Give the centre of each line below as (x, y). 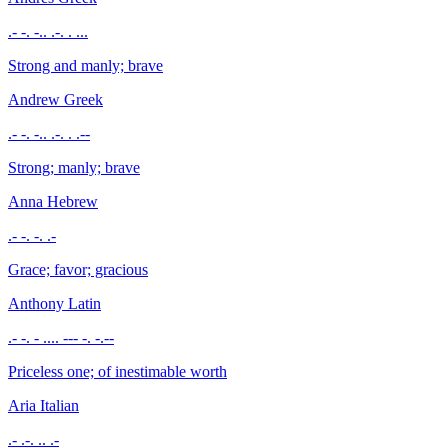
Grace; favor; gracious (78, 269)
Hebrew (72, 201)
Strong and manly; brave (85, 65)
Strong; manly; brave (74, 167)
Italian (59, 405)
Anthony (38, 303)
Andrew (36, 99)
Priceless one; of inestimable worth (117, 371)
